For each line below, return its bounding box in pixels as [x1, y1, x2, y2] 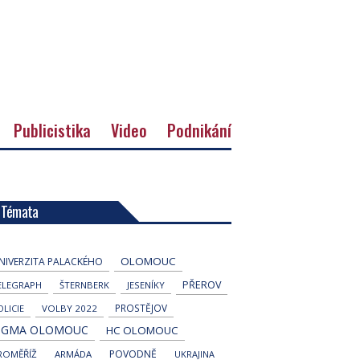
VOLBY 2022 [41, 301, 97, 314]
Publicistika [14, 117, 91, 142]
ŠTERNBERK [59, 278, 109, 291]
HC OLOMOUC [105, 322, 178, 337]
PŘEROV [182, 277, 221, 292]
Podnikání [167, 117, 231, 142]
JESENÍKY [126, 278, 165, 291]
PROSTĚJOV [114, 301, 167, 314]
